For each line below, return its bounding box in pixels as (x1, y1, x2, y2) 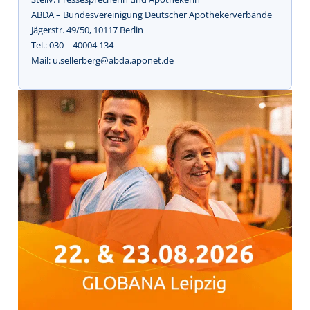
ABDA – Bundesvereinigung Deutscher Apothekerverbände (31, 8, 272, 21)
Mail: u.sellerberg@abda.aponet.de (31, 53, 174, 66)
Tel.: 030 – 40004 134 (31, 38, 113, 51)
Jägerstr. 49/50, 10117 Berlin (31, 23, 143, 36)
